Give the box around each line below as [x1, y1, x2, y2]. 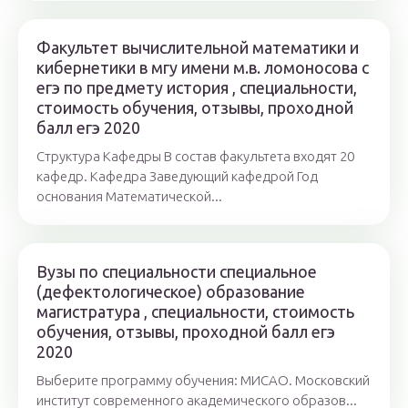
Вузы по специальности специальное [36, 262, 317, 281]
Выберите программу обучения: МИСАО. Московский [36, 372, 370, 389]
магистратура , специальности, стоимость [36, 302, 354, 321]
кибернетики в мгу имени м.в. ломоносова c [36, 58, 369, 77]
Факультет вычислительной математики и [36, 38, 359, 57]
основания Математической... [36, 189, 222, 205]
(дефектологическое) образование [36, 282, 305, 301]
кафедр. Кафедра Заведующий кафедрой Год [36, 168, 318, 185]
